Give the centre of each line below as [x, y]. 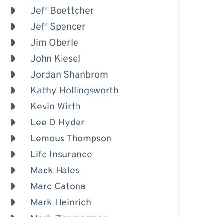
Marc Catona [58, 187]
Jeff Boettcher [62, 11]
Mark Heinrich [61, 203]
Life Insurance [61, 155]
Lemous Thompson [71, 139]
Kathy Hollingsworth [74, 91]
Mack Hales [55, 171]
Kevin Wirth [55, 107]
